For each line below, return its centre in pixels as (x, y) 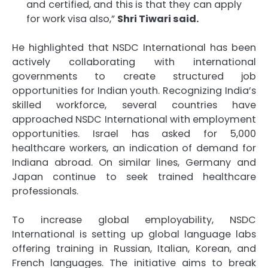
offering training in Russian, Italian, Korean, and (134, 248)
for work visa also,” (72, 19)
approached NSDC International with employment (134, 119)
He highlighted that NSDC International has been (134, 47)
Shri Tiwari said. (158, 19)
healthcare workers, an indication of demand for (134, 148)
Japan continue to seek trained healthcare (134, 176)
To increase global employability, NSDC (134, 220)
